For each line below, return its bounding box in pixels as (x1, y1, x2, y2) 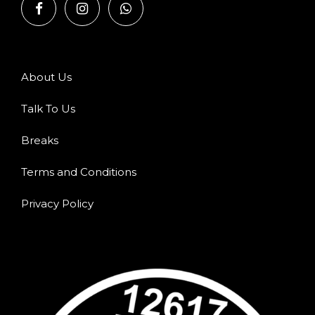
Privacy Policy (21, 196, 94, 210)
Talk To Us (21, 101, 75, 115)
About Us (21, 70, 72, 84)
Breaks (21, 133, 58, 147)
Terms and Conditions (21, 165, 136, 179)
